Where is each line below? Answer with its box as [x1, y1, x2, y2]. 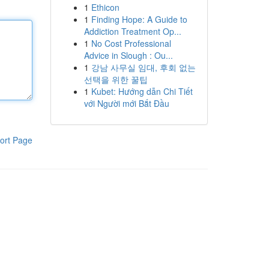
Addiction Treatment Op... [83, 25, 181, 37]
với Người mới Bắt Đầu [83, 97, 169, 109]
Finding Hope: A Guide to [91, 13, 187, 25]
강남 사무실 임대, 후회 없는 [91, 61, 196, 73]
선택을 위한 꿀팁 [83, 73, 148, 85]
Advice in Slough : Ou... [83, 49, 173, 61]
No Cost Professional [91, 37, 171, 49]
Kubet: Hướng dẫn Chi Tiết [91, 85, 193, 97]
